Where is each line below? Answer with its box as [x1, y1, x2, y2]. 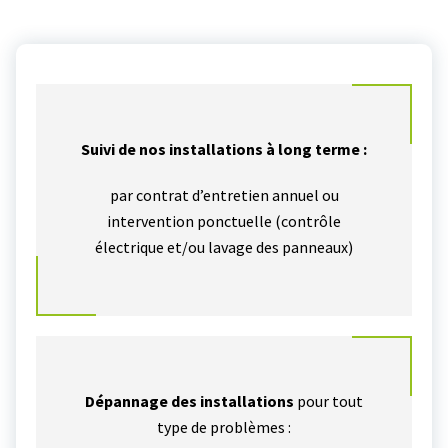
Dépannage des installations [85, 391, 294, 412]
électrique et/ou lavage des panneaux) [95, 237, 353, 258]
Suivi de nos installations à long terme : [81, 139, 367, 160]
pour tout [294, 391, 363, 412]
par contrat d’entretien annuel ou [109, 185, 339, 206]
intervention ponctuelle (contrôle [107, 211, 341, 232]
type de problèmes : [157, 417, 291, 438]
